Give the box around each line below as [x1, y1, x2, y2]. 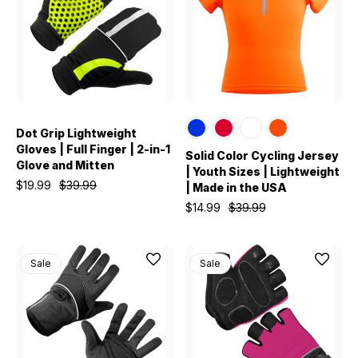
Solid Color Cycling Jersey [185, 149, 339, 162]
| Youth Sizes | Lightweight [185, 165, 340, 178]
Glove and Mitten [16, 158, 114, 172]
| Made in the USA [185, 181, 287, 194]
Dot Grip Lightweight [16, 126, 137, 140]
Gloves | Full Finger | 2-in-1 [16, 142, 170, 156]
